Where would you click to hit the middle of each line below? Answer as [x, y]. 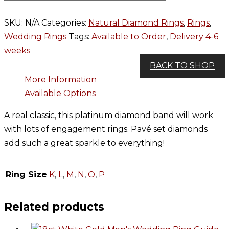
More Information [61, 80]
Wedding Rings [35, 37]
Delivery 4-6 [194, 37]
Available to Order [129, 37]
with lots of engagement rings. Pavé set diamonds [106, 129]
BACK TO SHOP [182, 66]
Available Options [60, 94]
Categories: [65, 23]
